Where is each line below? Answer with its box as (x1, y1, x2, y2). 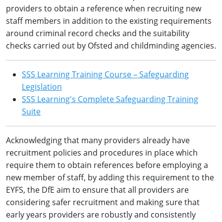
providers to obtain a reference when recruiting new (6, 2, 201, 14)
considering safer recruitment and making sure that (6, 196, 200, 208)
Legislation (22, 81, 62, 92)
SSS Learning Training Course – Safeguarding (22, 68, 189, 80)
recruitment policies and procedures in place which (6, 147, 198, 158)
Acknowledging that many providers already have (6, 134, 190, 146)
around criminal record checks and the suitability (6, 27, 189, 39)
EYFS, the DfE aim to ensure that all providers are (6, 184, 189, 195)
